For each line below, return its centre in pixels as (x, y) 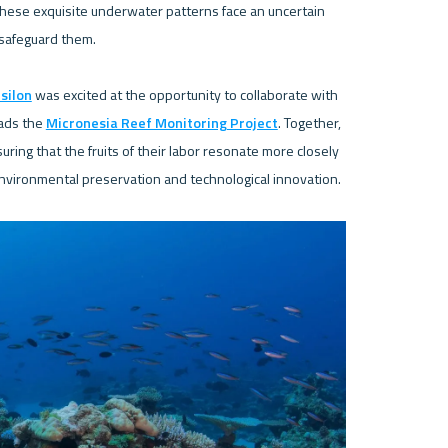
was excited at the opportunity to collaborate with (184, 94)
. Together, (309, 122)
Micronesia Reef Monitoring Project (161, 122)
